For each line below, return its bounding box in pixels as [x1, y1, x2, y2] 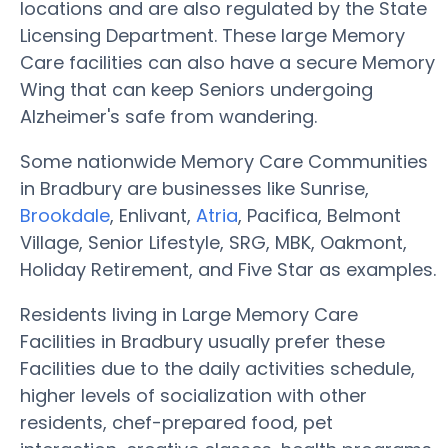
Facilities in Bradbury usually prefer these [20, 329, 385, 354]
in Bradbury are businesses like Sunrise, [20, 176, 369, 201]
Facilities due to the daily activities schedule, [20, 356, 415, 381]
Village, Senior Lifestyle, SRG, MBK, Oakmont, [20, 230, 407, 255]
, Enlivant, [110, 203, 196, 228]
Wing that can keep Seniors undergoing [20, 77, 373, 102]
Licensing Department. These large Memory [20, 23, 405, 48]
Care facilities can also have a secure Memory [20, 50, 435, 75]
